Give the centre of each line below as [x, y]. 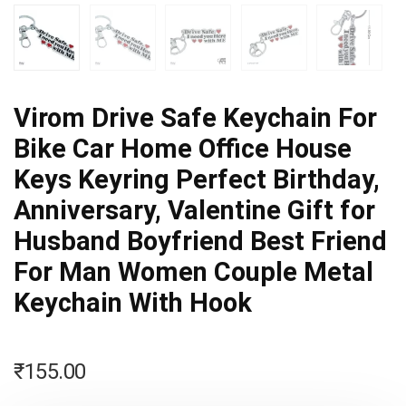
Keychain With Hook [133, 303]
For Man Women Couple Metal [193, 272]
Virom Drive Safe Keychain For [195, 118]
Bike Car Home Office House [183, 149]
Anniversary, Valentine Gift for [194, 211]
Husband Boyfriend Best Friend [200, 242]
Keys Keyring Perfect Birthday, [197, 180]
